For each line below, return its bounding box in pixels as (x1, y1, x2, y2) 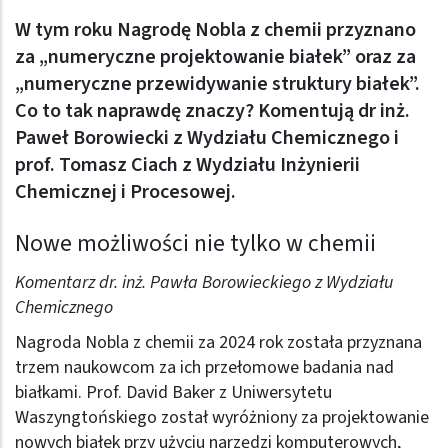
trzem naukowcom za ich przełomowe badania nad (15, 354, 394, 380)
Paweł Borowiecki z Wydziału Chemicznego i (15, 124, 399, 153)
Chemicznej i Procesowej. (15, 178, 240, 207)
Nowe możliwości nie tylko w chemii (15, 226, 376, 260)
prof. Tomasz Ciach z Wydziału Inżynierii (15, 151, 360, 180)
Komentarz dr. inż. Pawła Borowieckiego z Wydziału (15, 269, 393, 295)
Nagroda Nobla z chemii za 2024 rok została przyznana (15, 329, 422, 355)
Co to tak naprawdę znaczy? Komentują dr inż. (15, 97, 410, 126)
